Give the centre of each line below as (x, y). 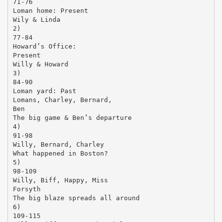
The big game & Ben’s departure (72, 117)
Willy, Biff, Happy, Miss (60, 180)
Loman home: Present (50, 10)
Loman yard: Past (44, 91)
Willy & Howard (40, 64)
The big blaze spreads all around (76, 198)
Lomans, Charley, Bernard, (62, 100)
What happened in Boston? (60, 153)
